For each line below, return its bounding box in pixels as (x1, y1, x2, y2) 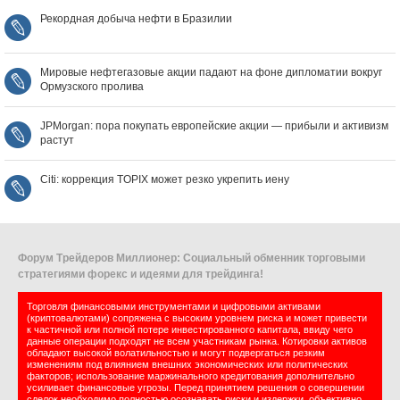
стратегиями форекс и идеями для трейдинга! (18, 268, 263, 281)
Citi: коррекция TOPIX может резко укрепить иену (40, 173, 289, 187)
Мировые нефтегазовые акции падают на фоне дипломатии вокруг (40, 66, 382, 79)
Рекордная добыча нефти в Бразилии (40, 12, 232, 26)
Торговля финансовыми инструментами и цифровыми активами (27, 301, 321, 312)
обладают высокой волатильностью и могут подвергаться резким (27, 347, 325, 359)
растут (40, 134, 74, 147)
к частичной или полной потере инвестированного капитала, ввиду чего (27, 324, 353, 336)
